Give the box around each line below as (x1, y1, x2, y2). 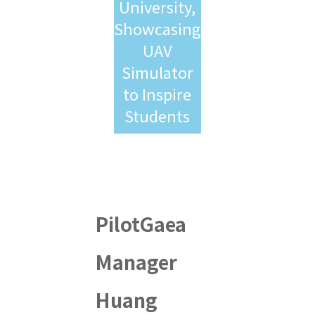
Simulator (121, 60, 193, 83)
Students (124, 103, 191, 127)
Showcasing (114, 16, 202, 39)
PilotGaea (95, 209, 186, 238)
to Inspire (123, 82, 192, 105)
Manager (95, 247, 177, 276)
